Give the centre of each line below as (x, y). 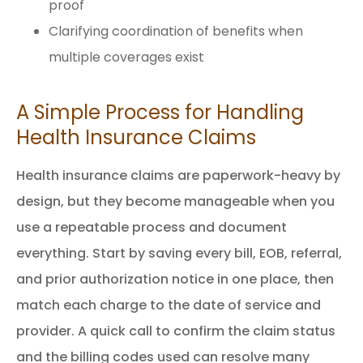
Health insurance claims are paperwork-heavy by (178, 175)
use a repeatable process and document (152, 227)
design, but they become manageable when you (175, 201)
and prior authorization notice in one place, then (175, 279)
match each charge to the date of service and (169, 305)
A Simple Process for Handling (160, 112)
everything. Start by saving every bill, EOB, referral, (179, 253)
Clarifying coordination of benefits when (176, 31)
